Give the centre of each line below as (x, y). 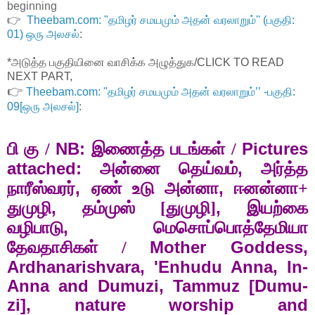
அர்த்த (285, 168)
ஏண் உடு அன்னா (155, 188)
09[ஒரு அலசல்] (43, 107)
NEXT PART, (41, 77)
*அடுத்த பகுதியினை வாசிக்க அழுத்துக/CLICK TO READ (146, 63)
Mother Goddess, (229, 247)
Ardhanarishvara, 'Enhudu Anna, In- (157, 266)
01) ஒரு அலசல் (43, 34)
